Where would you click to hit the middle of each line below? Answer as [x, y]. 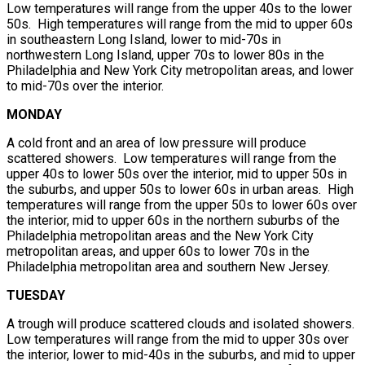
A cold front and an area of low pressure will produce [156, 143]
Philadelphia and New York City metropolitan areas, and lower [180, 70]
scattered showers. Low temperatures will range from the [172, 158]
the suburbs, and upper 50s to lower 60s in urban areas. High [180, 189]
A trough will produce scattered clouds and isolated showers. [182, 323]
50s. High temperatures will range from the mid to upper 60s [180, 24]
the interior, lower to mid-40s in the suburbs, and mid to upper [181, 354]
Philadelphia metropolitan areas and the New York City [160, 235]
